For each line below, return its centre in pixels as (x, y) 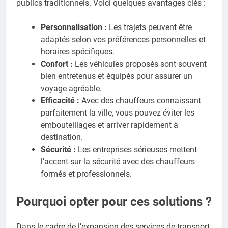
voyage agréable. (71, 89)
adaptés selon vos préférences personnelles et (123, 40)
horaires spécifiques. (78, 52)
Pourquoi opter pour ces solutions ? (114, 202)
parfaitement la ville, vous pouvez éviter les (118, 113)
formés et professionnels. (86, 174)
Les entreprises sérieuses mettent (136, 150)
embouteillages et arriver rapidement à (109, 125)
